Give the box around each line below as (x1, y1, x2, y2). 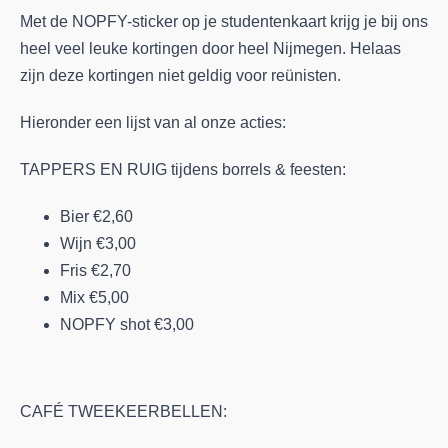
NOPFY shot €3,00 (60, 315, 198, 333)
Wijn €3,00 (60, 234, 136, 252)
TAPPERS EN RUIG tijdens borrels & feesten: (20, 160, 346, 178)
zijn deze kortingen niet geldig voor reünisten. (20, 66, 345, 84)
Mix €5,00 (60, 288, 133, 306)
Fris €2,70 (60, 261, 131, 279)
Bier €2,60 (60, 207, 133, 225)
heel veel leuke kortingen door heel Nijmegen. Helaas (20, 39, 401, 57)
